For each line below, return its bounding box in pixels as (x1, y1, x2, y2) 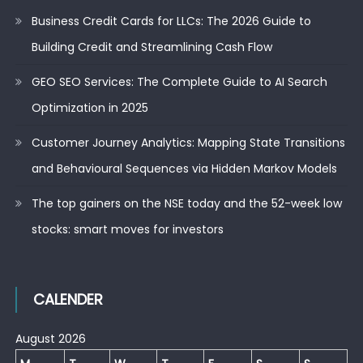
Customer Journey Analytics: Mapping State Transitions (31, 135, 345, 152)
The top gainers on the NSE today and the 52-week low (31, 195, 342, 212)
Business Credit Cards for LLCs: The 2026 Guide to (31, 13, 311, 30)
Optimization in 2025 (31, 100, 148, 117)
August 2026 (15, 331, 86, 348)
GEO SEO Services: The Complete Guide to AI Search (31, 74, 327, 91)
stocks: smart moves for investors (31, 221, 224, 238)
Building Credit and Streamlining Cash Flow (31, 39, 272, 56)
